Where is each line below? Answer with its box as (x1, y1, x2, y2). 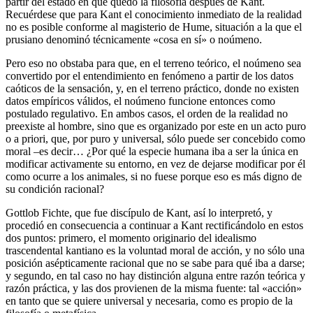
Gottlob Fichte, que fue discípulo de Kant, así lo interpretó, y (6, 207, 272, 219)
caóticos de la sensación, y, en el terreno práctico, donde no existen (6, 82, 299, 95)
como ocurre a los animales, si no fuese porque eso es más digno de (6, 170, 302, 183)
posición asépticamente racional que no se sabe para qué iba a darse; (6, 257, 305, 270)
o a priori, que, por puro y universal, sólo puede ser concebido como (6, 133, 305, 145)
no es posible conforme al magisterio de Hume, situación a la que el (6, 21, 302, 34)
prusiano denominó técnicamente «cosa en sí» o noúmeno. (6, 34, 262, 46)
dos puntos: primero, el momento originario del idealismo (6, 232, 256, 245)
